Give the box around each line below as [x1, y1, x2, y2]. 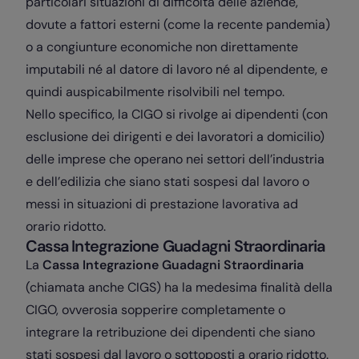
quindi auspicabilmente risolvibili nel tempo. [26, 83, 284, 100]
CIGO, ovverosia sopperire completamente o [26, 301, 285, 318]
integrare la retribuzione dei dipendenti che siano [26, 324, 315, 341]
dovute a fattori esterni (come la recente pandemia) [26, 16, 330, 33]
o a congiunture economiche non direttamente [26, 38, 298, 55]
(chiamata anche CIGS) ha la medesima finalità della [26, 279, 333, 296]
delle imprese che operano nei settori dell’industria [26, 151, 325, 167]
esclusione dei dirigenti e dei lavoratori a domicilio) [26, 128, 325, 145]
